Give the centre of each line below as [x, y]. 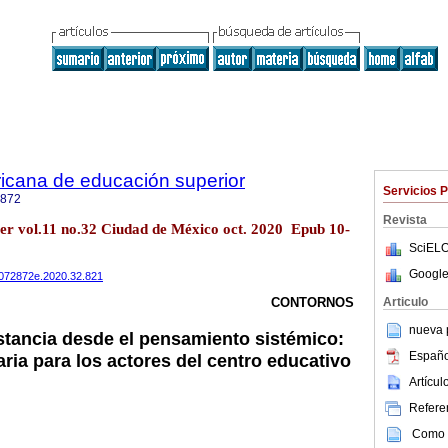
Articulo [405, 302]
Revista [405, 220]
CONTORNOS [312, 303]
